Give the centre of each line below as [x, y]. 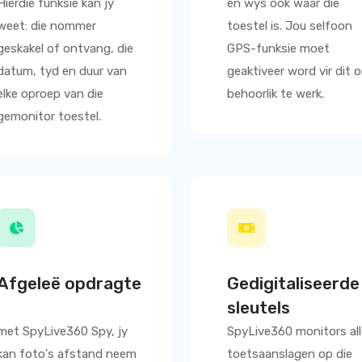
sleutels [259, 307]
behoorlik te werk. [276, 94]
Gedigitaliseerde [293, 283]
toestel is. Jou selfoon [290, 26]
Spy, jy [109, 331]
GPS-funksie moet [278, 48]
